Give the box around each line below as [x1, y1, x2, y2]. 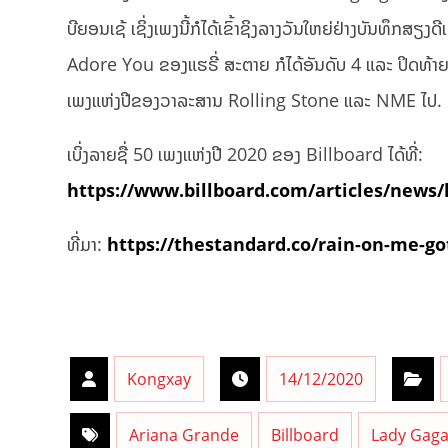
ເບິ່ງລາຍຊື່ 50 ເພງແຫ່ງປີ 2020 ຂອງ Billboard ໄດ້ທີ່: [67, 142, 424, 167]
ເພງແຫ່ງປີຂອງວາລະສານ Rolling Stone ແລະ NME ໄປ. [67, 88, 443, 113]
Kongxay [127, 368, 192, 391]
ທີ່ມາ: [67, 232, 108, 257]
